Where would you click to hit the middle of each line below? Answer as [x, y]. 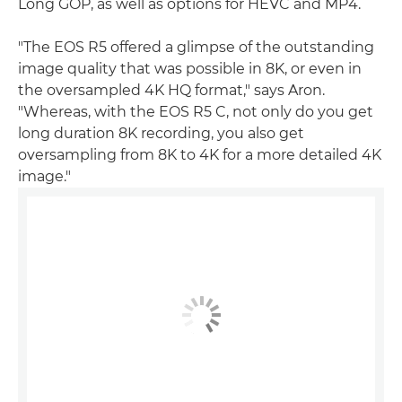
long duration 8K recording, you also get [161, 133]
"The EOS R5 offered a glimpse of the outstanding [196, 47]
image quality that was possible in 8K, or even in [190, 69]
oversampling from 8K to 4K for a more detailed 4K [200, 155]
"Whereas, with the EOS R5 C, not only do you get [196, 112]
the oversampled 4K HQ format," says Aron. [171, 90]
